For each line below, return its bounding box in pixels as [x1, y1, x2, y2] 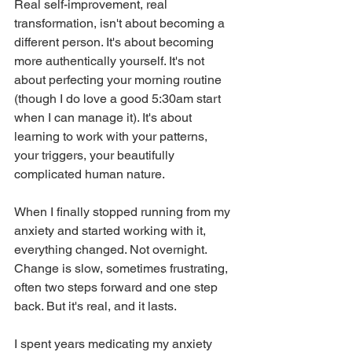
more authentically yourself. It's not [14, 53, 207, 69]
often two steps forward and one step [14, 280, 221, 295]
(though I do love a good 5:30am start [14, 91, 224, 107]
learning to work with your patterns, [14, 129, 211, 145]
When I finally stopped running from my [14, 204, 233, 220]
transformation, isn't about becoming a [14, 16, 228, 31]
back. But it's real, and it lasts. [14, 299, 177, 314]
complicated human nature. [14, 167, 165, 182]
